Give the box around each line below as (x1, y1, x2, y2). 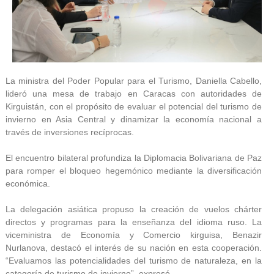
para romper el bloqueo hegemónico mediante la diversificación (6, 165, 262, 176)
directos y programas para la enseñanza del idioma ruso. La (6, 217, 262, 227)
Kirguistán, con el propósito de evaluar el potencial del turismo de (6, 101, 262, 111)
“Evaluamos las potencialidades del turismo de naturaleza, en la (6, 255, 262, 265)
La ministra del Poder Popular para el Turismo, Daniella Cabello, (6, 75, 262, 86)
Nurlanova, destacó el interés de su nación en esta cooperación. (6, 242, 262, 253)
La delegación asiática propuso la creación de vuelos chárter (6, 204, 262, 214)
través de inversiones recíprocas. (6, 127, 134, 137)
